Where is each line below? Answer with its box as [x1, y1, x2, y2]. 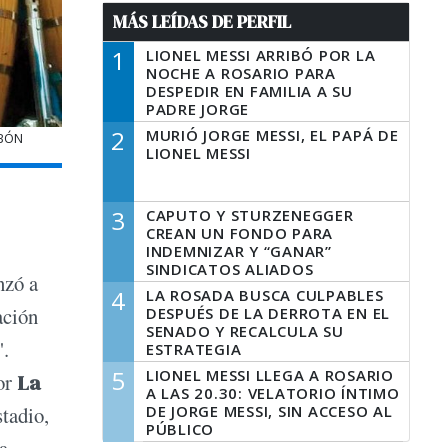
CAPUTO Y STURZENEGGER [145, 205, 354, 225]
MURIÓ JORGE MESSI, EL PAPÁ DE [145, 125, 399, 145]
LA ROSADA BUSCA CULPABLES [145, 285, 384, 305]
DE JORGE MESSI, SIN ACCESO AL [145, 401, 393, 421]
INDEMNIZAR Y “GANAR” [145, 241, 332, 261]
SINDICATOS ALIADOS [145, 259, 314, 279]
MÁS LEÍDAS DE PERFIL [113, 10, 291, 34]
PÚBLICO [145, 419, 215, 439]
